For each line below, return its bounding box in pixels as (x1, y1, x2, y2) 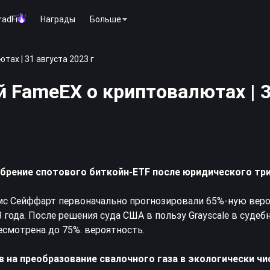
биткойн (89, 166, 129, 178)
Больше (90, 13, 121, 25)
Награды (40, 13, 75, 25)
